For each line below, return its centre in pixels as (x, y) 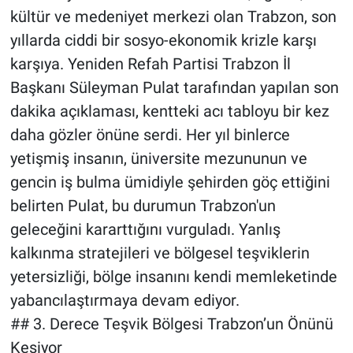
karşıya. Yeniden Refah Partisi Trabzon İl (150, 64)
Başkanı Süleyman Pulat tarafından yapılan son (174, 88)
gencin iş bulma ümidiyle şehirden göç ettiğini (170, 182)
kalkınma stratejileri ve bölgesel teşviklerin (160, 253)
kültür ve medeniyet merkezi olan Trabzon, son (173, 17)
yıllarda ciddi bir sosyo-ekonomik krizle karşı (163, 41)
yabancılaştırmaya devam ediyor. (124, 301)
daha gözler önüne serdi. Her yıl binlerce (150, 135)
